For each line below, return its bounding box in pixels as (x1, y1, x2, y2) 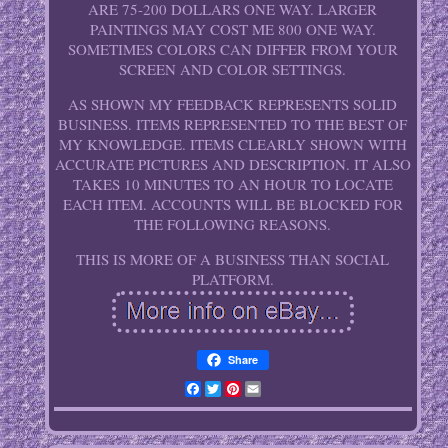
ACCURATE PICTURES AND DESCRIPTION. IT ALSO (54, 154, 411, 175)
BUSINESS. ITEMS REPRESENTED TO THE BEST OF (58, 114, 408, 135)
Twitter (220, 378, 268, 401)
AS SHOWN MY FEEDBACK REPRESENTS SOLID (68, 94, 398, 115)
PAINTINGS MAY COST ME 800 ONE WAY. (89, 19, 376, 40)
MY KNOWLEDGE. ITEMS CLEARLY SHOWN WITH (58, 134, 407, 155)
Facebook (200, 378, 263, 401)
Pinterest (240, 378, 299, 401)
